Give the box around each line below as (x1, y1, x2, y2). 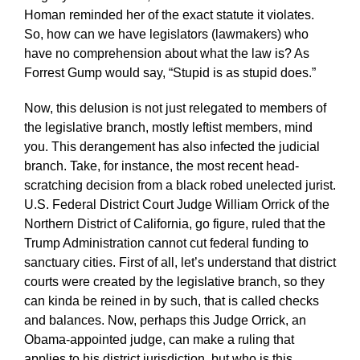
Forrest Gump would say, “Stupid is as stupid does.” (23, 65, 316, 80)
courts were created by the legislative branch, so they (23, 274, 325, 288)
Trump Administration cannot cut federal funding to (23, 235, 309, 250)
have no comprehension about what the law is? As (23, 46, 309, 60)
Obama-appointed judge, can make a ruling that (23, 332, 294, 346)
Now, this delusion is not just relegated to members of (23, 100, 326, 115)
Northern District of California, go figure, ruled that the (23, 216, 325, 231)
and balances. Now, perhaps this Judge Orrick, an (23, 313, 306, 327)
